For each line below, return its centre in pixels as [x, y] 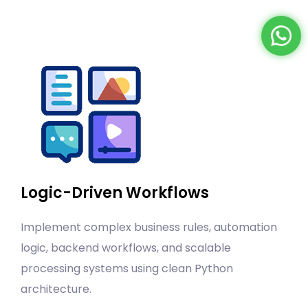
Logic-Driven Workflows [115, 193]
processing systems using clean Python [127, 269]
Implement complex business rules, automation [149, 228]
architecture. [56, 289]
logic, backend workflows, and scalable [126, 248]
